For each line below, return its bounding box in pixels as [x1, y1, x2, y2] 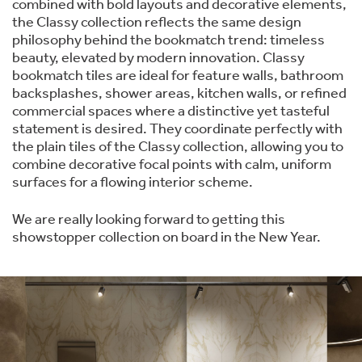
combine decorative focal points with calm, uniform [12, 158, 331, 173]
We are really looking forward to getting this [12, 213, 285, 228]
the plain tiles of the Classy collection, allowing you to [12, 140, 343, 155]
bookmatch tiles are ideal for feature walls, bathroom [12, 69, 343, 84]
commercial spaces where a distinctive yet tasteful [12, 104, 330, 120]
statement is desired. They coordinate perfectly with [12, 122, 343, 137]
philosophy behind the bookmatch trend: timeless [12, 33, 325, 48]
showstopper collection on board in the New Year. [12, 230, 321, 246]
